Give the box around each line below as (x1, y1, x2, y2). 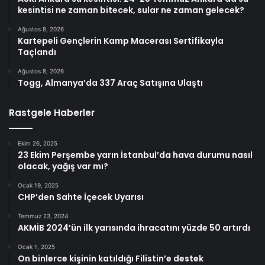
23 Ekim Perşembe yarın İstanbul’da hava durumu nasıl (18, 148, 253, 161)
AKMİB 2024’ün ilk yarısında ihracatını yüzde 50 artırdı (18, 221, 250, 234)
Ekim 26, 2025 (18, 139, 57, 147)
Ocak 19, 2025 (18, 181, 59, 189)
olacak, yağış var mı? (18, 160, 108, 172)
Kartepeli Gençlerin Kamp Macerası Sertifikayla (18, 34, 224, 47)
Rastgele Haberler (9, 106, 95, 119)
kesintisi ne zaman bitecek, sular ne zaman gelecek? (18, 4, 244, 16)
